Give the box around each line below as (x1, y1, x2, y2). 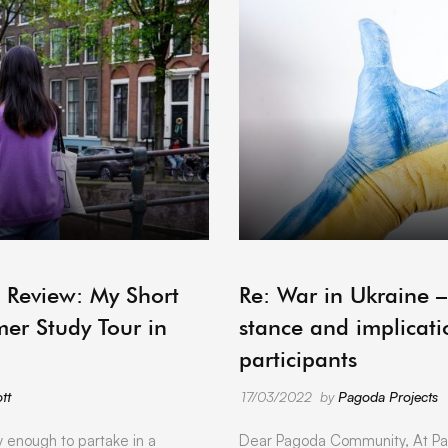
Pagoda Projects (338, 387, 438, 405)
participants (239, 345, 357, 372)
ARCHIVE (106, 269, 167, 285)
